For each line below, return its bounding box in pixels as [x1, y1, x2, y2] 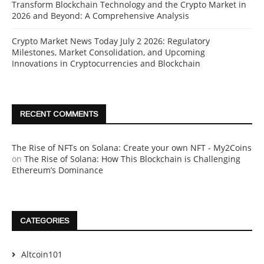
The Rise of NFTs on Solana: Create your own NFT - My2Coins [12, 142, 252, 154]
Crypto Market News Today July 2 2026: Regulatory [12, 35, 210, 47]
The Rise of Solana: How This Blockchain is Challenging [24, 153, 240, 165]
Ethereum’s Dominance [12, 164, 103, 176]
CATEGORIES [20, 216, 70, 226]
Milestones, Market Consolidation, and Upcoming [12, 47, 205, 58]
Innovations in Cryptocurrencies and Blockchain [12, 58, 200, 70]
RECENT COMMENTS [20, 110, 98, 119]
